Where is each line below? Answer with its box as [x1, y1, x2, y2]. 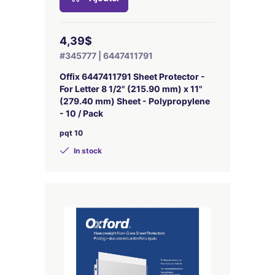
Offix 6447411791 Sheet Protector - [60, 71, 205, 82]
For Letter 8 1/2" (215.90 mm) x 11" [60, 83, 203, 94]
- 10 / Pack [60, 108, 103, 118]
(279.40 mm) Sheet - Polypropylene [60, 96, 210, 106]
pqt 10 [60, 128, 83, 137]
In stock [72, 146, 102, 155]
